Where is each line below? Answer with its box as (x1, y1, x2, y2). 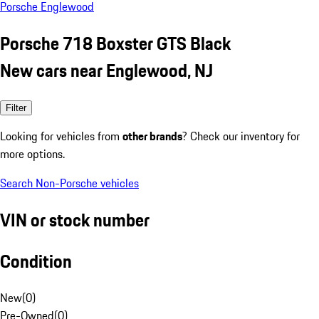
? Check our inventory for (182, 127, 300, 145)
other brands (122, 127, 182, 145)
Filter (6, 102, 26, 113)
